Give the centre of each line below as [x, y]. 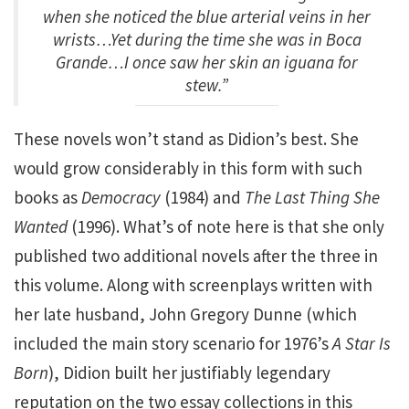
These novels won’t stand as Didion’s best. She [186, 139]
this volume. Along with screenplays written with [193, 285]
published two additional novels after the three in [196, 256]
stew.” [207, 85]
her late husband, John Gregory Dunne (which [185, 314]
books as [47, 197]
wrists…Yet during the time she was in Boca [207, 39]
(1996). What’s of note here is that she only [226, 226]
